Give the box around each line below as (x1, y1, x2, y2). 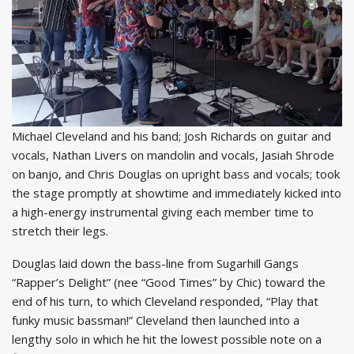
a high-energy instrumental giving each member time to (12, 204, 314, 220)
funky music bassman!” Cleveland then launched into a (12, 312, 299, 329)
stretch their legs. (12, 223, 108, 239)
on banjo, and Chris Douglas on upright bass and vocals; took (12, 166, 340, 183)
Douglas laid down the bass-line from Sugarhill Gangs (12, 255, 299, 272)
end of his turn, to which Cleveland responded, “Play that (12, 293, 318, 310)
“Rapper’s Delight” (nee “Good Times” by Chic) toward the (12, 274, 326, 291)
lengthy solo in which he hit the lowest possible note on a (12, 331, 322, 348)
